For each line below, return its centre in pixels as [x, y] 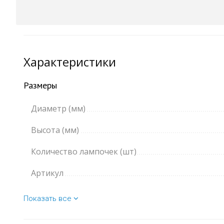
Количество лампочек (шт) [84, 152]
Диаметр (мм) [58, 109]
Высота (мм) [55, 130]
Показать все [48, 199]
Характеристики [70, 62]
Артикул [47, 173]
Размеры [40, 85]
